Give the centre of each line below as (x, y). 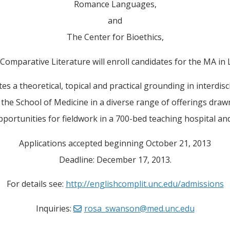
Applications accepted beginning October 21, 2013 (115, 143)
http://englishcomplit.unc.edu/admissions (145, 184)
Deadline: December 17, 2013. (115, 159)
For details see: (36, 184)
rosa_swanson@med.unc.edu (139, 209)
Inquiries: (54, 209)
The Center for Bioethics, (115, 37)
